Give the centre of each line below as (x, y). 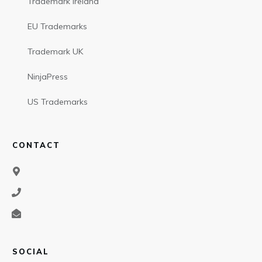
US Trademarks (58, 102)
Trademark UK (55, 52)
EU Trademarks (57, 27)
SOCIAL (31, 252)
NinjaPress (48, 77)
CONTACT (36, 145)
